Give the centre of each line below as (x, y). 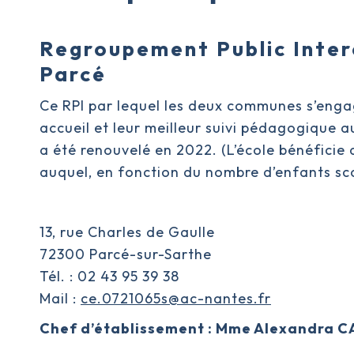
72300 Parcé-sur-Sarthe (126, 254)
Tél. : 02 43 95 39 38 (109, 276)
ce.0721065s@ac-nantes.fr (176, 298)
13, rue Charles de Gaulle (127, 232)
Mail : (60, 298)
